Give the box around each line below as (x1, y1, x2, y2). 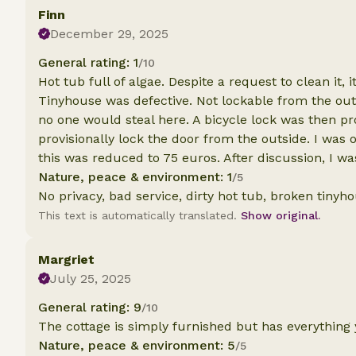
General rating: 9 (38, 300, 141, 315)
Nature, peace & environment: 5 (38, 338, 235, 353)
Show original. (241, 209, 320, 222)
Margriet (38, 252, 95, 267)
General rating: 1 (38, 55, 138, 70)
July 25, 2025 (50, 271, 132, 286)
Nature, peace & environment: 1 (38, 169, 232, 184)
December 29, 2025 (50, 26, 169, 41)
